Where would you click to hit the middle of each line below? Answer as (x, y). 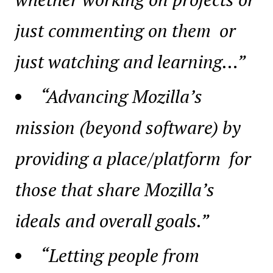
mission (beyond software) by (128, 128)
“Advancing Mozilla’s (121, 97)
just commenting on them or (126, 31)
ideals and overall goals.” (112, 221)
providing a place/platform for (133, 159)
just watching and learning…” (130, 62)
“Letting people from (120, 256)
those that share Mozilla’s (115, 190)
